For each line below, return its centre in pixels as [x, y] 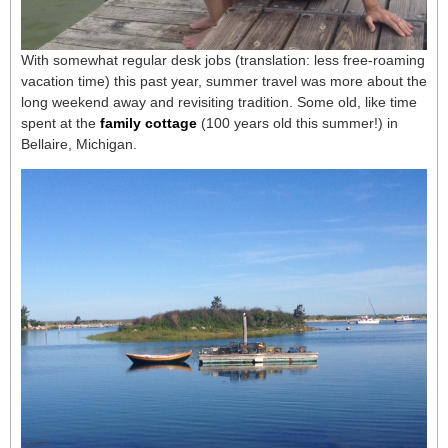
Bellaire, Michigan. [79, 143]
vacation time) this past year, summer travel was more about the [224, 80]
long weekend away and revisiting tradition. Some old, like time [219, 101]
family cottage [146, 122]
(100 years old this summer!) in [297, 122]
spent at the [58, 122]
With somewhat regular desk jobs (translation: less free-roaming [223, 59]
